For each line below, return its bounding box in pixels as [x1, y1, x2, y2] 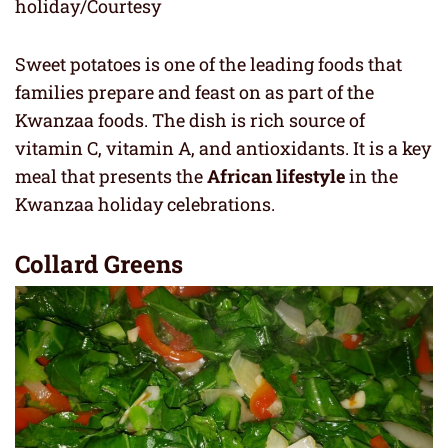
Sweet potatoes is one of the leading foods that [15, 52, 402, 77]
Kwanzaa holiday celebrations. [15, 192, 275, 217]
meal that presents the [15, 164, 207, 189]
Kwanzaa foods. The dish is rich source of [15, 108, 365, 133]
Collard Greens [15, 248, 183, 281]
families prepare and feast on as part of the [15, 80, 374, 105]
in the [345, 164, 398, 189]
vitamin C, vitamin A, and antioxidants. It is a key [15, 136, 431, 161]
